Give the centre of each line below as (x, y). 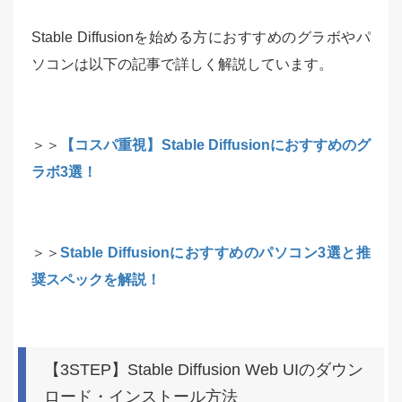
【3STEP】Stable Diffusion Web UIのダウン (204, 369)
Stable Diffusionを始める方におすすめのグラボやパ (201, 37)
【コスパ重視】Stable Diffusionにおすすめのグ (215, 144)
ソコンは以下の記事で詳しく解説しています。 (182, 64)
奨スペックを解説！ (96, 279)
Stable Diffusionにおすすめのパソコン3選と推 (215, 252)
